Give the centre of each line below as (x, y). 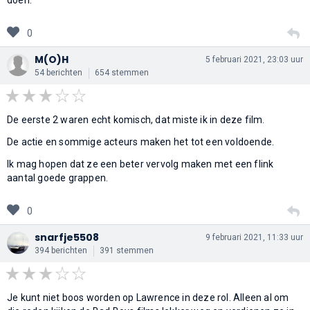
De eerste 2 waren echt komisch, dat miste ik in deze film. (136, 119)
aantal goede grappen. (58, 177)
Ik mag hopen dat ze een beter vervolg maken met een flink (140, 164)
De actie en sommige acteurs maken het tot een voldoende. (141, 142)
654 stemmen (122, 72)
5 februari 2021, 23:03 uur (254, 59)
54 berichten (58, 72)
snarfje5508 (67, 237)
